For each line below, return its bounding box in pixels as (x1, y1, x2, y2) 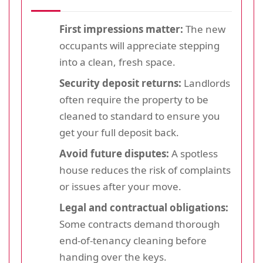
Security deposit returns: (59, 76, 181, 90)
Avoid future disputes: (59, 147, 169, 160)
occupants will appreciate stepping (59, 39, 220, 52)
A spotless (169, 147, 218, 160)
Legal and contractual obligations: (59, 201, 228, 214)
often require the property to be (59, 93, 208, 106)
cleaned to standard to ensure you (59, 109, 220, 123)
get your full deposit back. (59, 126, 179, 139)
